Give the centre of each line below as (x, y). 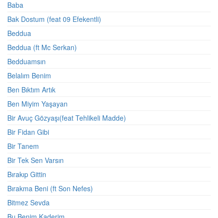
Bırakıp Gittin (27, 174)
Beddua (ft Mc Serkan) (42, 47)
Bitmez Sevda (28, 202)
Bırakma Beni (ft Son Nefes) (50, 188)
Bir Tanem (23, 146)
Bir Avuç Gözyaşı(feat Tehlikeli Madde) (67, 118)
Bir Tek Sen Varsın (36, 160)
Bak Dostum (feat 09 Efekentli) (54, 19)
